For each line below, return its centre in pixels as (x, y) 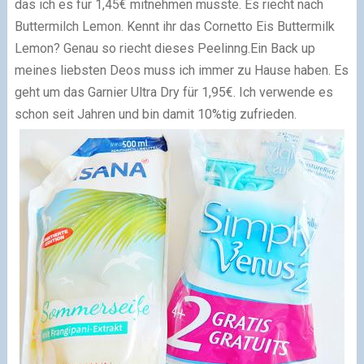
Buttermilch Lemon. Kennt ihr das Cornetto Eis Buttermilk (174, 26)
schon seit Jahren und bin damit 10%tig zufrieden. (155, 114)
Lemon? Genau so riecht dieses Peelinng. (132, 48)
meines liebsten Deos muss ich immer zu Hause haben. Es (181, 70)
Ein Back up (282, 48)
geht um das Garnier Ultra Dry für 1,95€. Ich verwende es (173, 92)
